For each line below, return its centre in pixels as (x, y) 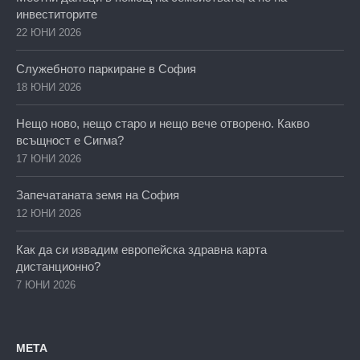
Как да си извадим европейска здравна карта (141, 249)
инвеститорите (57, 14)
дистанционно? (58, 266)
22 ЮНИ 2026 (49, 32)
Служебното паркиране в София (106, 68)
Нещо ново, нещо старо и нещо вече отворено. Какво (163, 123)
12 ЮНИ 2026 (49, 213)
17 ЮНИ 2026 (49, 158)
